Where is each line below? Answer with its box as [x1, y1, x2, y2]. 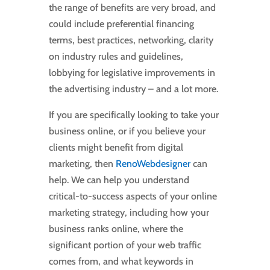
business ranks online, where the [48, 223, 183, 235]
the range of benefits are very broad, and [48, 2, 216, 14]
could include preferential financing [48, 18, 194, 30]
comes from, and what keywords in [48, 256, 193, 268]
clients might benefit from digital [48, 142, 183, 154]
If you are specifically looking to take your [48, 109, 219, 121]
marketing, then [48, 158, 116, 170]
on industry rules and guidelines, [48, 51, 183, 63]
